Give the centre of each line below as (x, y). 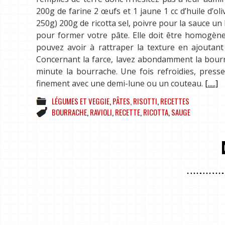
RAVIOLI (101, 112)
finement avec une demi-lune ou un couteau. (121, 84)
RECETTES (175, 101)
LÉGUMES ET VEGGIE (81, 101)
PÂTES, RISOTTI (135, 101)
